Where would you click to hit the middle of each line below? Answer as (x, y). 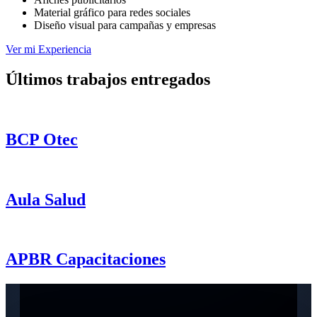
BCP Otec (42, 139)
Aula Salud (46, 199)
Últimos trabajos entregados (108, 79)
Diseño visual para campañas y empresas (125, 25)
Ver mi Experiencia (48, 50)
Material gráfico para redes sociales (112, 13)
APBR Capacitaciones (86, 259)
